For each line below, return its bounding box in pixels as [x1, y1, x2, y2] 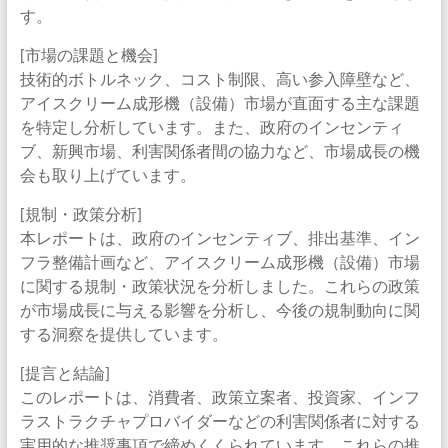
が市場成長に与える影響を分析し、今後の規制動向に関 [19, 300, 420, 319]
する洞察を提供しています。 [19, 324, 228, 343]
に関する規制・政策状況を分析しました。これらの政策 [19, 276, 420, 295]
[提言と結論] [19, 363, 110, 382]
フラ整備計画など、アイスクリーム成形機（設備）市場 [19, 252, 420, 271]
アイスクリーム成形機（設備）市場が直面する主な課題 [19, 93, 420, 112]
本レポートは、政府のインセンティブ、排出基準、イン [19, 228, 420, 247]
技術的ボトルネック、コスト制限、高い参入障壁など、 [19, 69, 420, 88]
